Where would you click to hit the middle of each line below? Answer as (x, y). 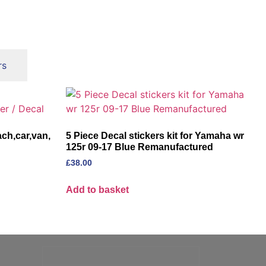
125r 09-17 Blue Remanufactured (140, 147)
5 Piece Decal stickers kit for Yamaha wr (155, 136)
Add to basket (97, 190)
